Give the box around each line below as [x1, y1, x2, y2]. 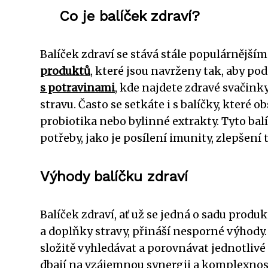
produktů [40, 64, 90, 78]
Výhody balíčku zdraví [40, 167, 188, 185]
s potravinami [40, 81, 115, 95]
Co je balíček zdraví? [59, 7, 200, 25]
